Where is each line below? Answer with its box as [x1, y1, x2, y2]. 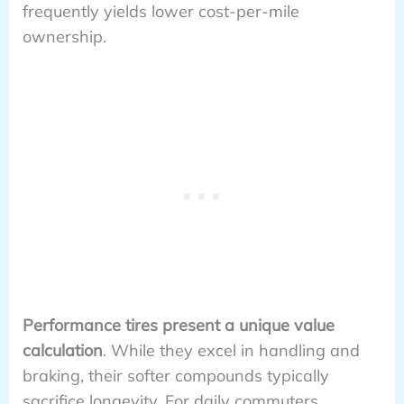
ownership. [22, 25, 106, 47]
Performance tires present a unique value [22, 315, 335, 336]
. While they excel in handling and [102, 340, 360, 362]
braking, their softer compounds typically [22, 365, 329, 387]
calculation [22, 340, 103, 362]
